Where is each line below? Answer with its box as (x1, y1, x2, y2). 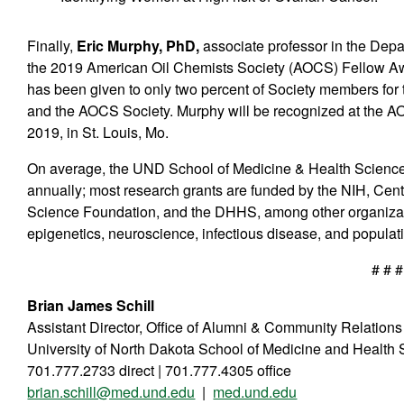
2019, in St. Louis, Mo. (27, 121, 170, 142)
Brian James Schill (27, 294, 155, 316)
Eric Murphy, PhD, (77, 34, 200, 56)
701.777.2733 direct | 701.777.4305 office (27, 359, 292, 381)
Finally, (27, 34, 78, 56)
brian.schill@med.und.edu (27, 381, 196, 402)
